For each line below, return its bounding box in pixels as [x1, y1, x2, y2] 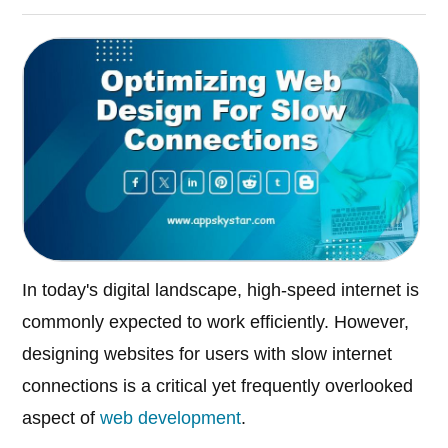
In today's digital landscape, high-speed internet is [22, 280, 420, 301]
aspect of [22, 408, 101, 429]
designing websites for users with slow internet [22, 344, 393, 365]
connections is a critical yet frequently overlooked [22, 376, 414, 397]
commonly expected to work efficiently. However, [22, 312, 410, 333]
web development [100, 408, 242, 429]
